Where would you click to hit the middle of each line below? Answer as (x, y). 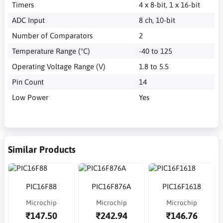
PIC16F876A (111, 186)
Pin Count (28, 82)
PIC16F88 (41, 186)
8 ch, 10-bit (157, 20)
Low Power (30, 97)
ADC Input (28, 20)
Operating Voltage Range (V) (58, 66)
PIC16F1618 (182, 186)
